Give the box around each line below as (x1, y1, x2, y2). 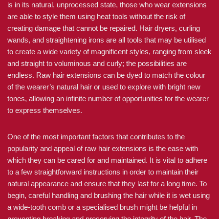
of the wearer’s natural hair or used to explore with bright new (7, 83, 200, 91)
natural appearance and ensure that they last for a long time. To (7, 179, 207, 188)
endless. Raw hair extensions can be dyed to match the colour (7, 71, 205, 79)
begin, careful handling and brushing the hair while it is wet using (7, 191, 210, 199)
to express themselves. (7, 106, 82, 114)
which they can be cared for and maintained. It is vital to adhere (7, 156, 207, 164)
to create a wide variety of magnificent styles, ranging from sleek (7, 47, 212, 56)
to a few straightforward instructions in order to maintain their (7, 168, 198, 176)
